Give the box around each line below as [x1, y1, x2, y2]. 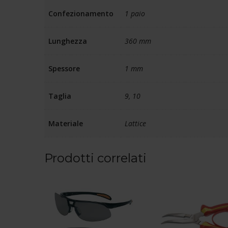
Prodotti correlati [44, 150, 147, 165]
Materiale [48, 118, 83, 128]
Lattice [125, 118, 146, 128]
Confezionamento [48, 8, 113, 18]
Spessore [48, 63, 80, 73]
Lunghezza [48, 36, 87, 46]
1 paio [125, 8, 145, 18]
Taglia [48, 91, 71, 101]
